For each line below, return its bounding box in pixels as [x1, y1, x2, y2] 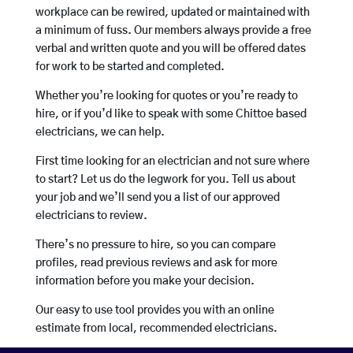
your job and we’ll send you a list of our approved [35, 192, 280, 204]
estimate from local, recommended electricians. [35, 323, 277, 335]
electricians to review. [35, 210, 147, 222]
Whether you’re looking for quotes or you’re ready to [35, 91, 298, 102]
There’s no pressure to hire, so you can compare [35, 240, 276, 251]
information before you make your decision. [35, 276, 255, 288]
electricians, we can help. [35, 127, 165, 139]
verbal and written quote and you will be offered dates [35, 43, 306, 55]
